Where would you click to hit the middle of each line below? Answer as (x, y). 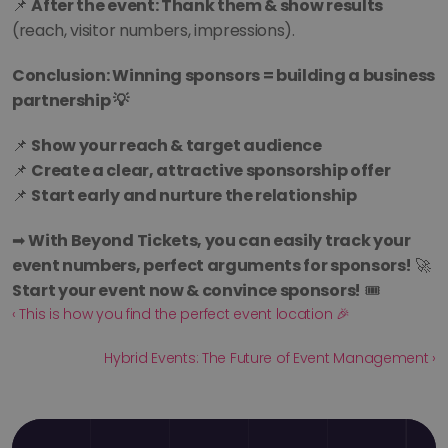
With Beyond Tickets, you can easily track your (219, 240)
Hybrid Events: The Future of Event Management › (270, 358)
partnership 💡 (70, 100)
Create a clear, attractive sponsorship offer (211, 170)
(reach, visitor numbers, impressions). (153, 30)
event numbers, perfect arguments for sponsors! (212, 265)
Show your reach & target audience (176, 145)
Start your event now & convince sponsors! (186, 290)
